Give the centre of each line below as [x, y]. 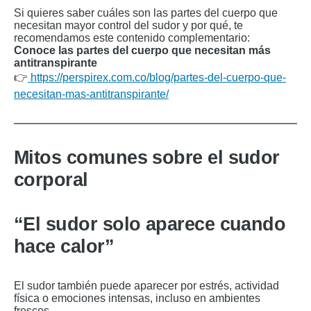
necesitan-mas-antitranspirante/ [91, 94]
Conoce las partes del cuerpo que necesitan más [142, 50]
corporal [51, 179]
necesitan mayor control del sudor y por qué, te [128, 25]
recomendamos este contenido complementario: [132, 37]
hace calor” [64, 246]
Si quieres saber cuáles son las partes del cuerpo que [146, 12]
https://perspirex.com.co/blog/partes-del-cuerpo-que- [157, 77]
